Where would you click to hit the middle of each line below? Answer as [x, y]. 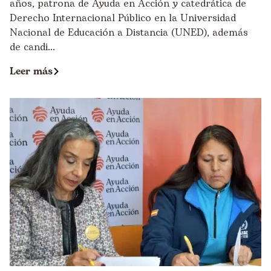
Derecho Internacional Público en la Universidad [123, 18]
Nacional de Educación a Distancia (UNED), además [129, 33]
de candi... [32, 47]
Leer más [31, 72]
